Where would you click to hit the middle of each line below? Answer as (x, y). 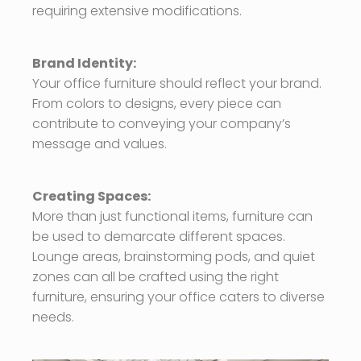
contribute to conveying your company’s (162, 123)
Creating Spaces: (91, 196)
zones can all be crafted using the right (156, 276)
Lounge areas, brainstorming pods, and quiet (174, 256)
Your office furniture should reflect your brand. (177, 83)
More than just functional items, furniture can (172, 216)
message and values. (100, 143)
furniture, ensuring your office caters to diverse (178, 297)
